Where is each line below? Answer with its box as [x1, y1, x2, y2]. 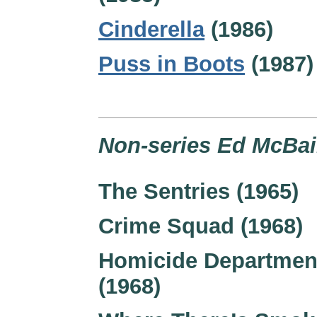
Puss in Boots [98, 52, 245, 76]
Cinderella [98, 17, 204, 42]
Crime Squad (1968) [98, 214, 303, 238]
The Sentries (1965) [98, 179, 299, 204]
